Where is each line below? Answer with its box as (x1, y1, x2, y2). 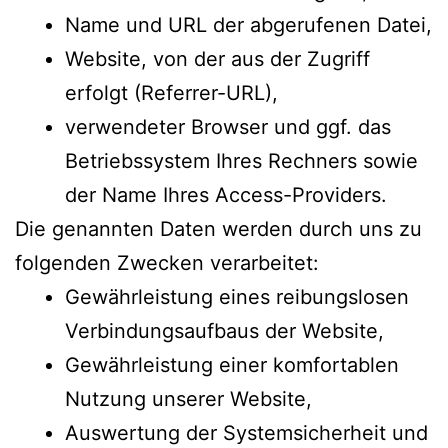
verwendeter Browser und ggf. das (65, 114, 391, 139)
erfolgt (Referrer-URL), (65, 80, 278, 105)
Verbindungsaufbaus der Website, (65, 318, 384, 343)
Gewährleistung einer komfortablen (65, 352, 399, 377)
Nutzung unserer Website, (65, 386, 312, 411)
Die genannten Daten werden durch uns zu (15, 216, 422, 241)
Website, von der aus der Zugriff (65, 46, 370, 71)
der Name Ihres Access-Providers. (65, 182, 387, 207)
